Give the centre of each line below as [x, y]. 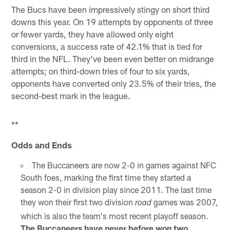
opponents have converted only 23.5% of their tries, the [114, 83]
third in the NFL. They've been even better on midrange [113, 58]
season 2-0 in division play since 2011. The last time [116, 189]
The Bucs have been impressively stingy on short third [111, 9]
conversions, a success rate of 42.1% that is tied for [107, 46]
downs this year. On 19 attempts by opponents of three [112, 21]
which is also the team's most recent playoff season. [114, 216]
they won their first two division [78, 202]
